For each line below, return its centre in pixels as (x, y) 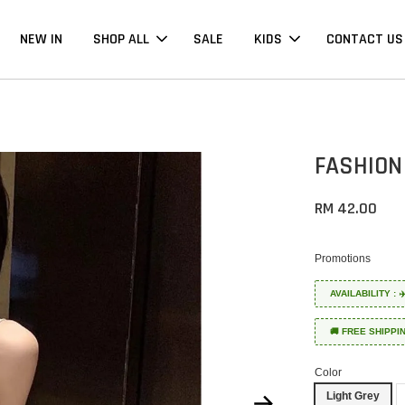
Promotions (343, 259)
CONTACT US (364, 40)
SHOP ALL (121, 40)
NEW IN (41, 40)
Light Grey (353, 396)
